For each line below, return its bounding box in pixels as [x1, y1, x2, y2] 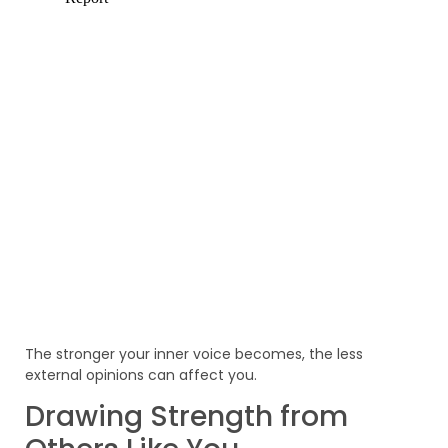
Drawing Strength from [25, 396, 348, 436]
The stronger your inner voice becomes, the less [25, 343, 363, 364]
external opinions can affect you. [25, 364, 257, 385]
